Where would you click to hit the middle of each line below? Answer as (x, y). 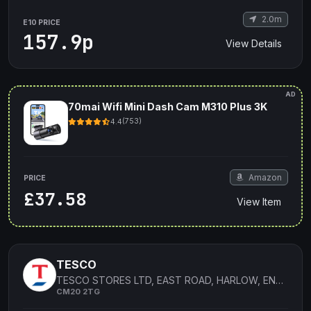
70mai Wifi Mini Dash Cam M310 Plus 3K (167, 106)
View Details (254, 44)
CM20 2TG (78, 292)
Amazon (264, 177)
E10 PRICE (42, 23)
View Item (259, 201)
